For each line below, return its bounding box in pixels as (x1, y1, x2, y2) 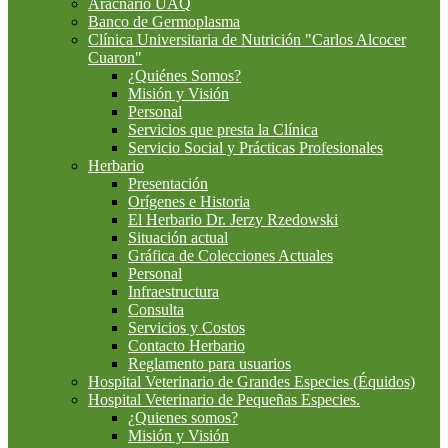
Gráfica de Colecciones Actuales (128, 247, 333, 265)
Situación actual (128, 229, 228, 247)
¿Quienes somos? (128, 409, 238, 427)
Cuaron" (88, 49, 142, 67)
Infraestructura (128, 283, 219, 301)
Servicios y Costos (128, 319, 245, 337)
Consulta (128, 301, 184, 319)
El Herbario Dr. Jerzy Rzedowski (128, 211, 338, 229)
